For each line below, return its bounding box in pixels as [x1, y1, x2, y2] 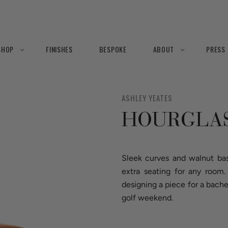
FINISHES [46, 44, 73, 54]
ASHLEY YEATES [122, 92, 173, 103]
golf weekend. [122, 193, 173, 203]
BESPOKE [99, 44, 127, 54]
